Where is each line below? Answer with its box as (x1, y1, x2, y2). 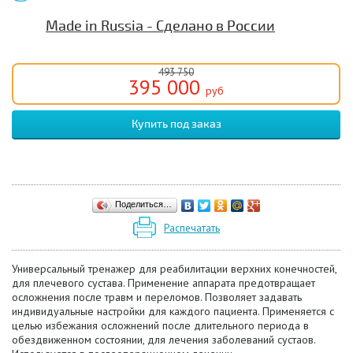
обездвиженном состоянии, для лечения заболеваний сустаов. (12, 332, 315, 347)
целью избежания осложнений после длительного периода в (12, 318, 309, 333)
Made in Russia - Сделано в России (46, 17, 275, 35)
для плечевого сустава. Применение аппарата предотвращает (12, 275, 315, 290)
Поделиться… (115, 199, 172, 209)
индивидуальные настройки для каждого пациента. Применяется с (12, 303, 334, 318)
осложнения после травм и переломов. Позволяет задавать (12, 289, 302, 304)
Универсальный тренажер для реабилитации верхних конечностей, (12, 261, 336, 276)
